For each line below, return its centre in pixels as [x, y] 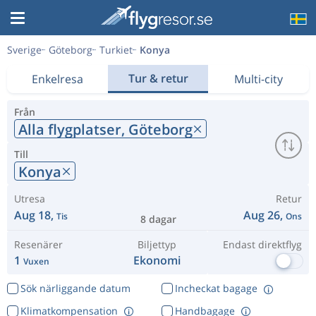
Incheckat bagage [216, 288]
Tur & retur [158, 78]
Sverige [24, 50]
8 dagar [158, 219]
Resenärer [38, 244]
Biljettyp [157, 244]
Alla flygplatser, [73, 129]
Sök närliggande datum [75, 288]
